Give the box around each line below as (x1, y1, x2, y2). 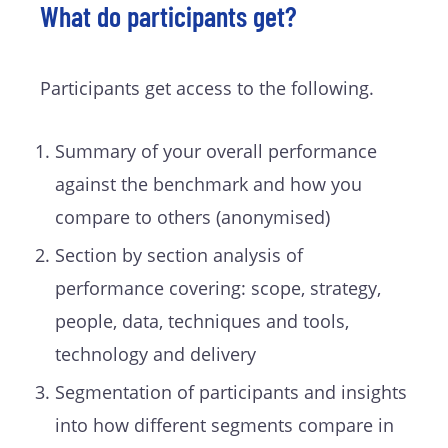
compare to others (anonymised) (55, 205, 330, 230)
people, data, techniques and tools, (55, 309, 349, 334)
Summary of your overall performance (55, 139, 377, 164)
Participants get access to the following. (40, 76, 374, 101)
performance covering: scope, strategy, (55, 276, 381, 301)
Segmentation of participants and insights (55, 380, 407, 405)
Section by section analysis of (55, 243, 303, 268)
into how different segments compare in (55, 413, 394, 438)
